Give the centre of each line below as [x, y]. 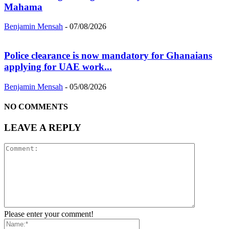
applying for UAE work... [58, 66]
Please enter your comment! [49, 214]
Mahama [23, 7]
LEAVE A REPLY [43, 128]
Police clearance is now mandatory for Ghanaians [108, 55]
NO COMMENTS [36, 106]
